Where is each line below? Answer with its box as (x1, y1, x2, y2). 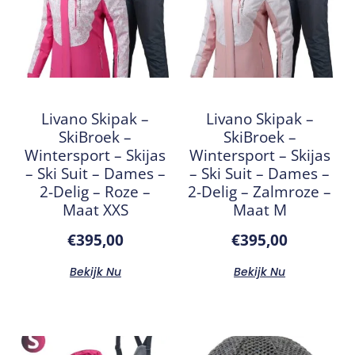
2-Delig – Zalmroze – (188, 180, 332, 202)
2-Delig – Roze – (40, 180, 151, 202)
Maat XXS (62, 198, 128, 220)
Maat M (232, 198, 287, 220)
